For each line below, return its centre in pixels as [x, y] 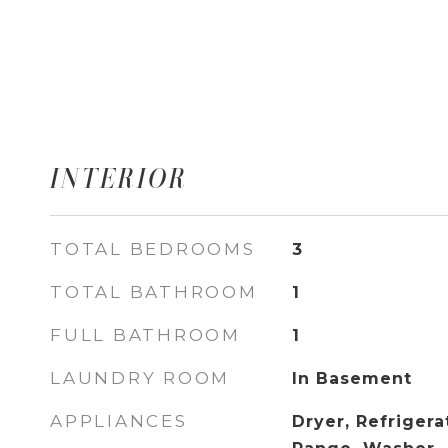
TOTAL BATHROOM [154, 292]
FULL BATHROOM [145, 335]
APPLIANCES [119, 421]
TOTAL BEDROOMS [153, 249]
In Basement [351, 378]
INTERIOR [119, 178]
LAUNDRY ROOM [140, 378]
